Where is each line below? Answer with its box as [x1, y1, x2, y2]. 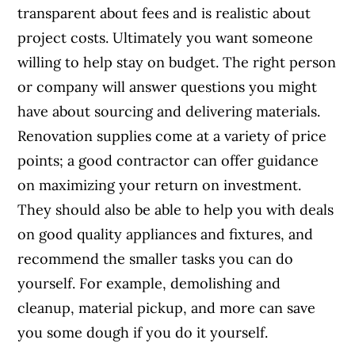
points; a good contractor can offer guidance [17, 151, 319, 170]
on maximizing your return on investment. [17, 176, 302, 195]
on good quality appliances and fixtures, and [17, 225, 314, 244]
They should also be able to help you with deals [17, 200, 334, 219]
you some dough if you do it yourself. [17, 323, 269, 342]
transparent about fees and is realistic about [17, 4, 311, 23]
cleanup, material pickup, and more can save [17, 299, 316, 318]
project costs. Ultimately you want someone [17, 29, 314, 48]
